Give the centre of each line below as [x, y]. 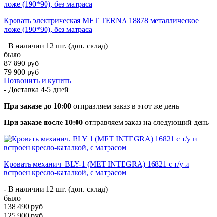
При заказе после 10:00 [43, 122]
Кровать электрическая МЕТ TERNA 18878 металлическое [101, 20]
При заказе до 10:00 [38, 106]
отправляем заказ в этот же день [125, 106]
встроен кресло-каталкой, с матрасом [65, 172]
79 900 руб [21, 72]
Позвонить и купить [38, 80]
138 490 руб [23, 206]
